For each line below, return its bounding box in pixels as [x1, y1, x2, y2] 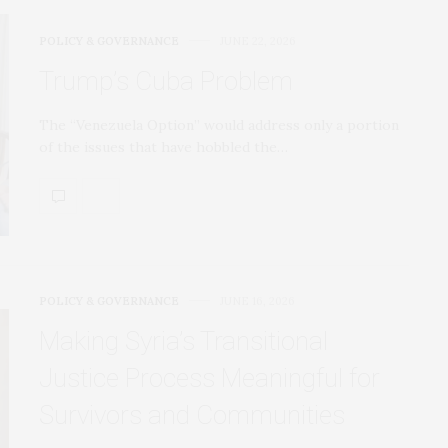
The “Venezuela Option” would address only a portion [39, 115, 399, 134]
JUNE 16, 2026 [220, 293, 295, 308]
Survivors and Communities [39, 399, 345, 430]
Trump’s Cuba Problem [39, 65, 293, 96]
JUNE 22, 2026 [220, 33, 296, 48]
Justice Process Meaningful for [39, 362, 380, 393]
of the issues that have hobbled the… [39, 137, 288, 156]
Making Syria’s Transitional [39, 325, 328, 356]
